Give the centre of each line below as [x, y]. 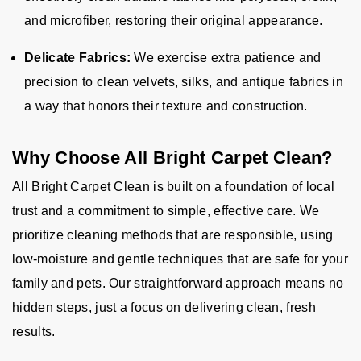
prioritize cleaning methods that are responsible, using [173, 235]
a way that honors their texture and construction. [166, 106]
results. [34, 332]
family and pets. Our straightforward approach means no [178, 283]
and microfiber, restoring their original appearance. [174, 21]
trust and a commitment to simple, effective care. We [166, 211]
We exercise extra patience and [228, 58]
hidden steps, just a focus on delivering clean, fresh [164, 307]
